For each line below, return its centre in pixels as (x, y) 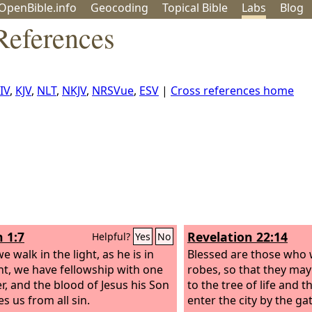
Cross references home (232, 91)
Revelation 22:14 (237, 237)
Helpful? (112, 236)
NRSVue (113, 91)
